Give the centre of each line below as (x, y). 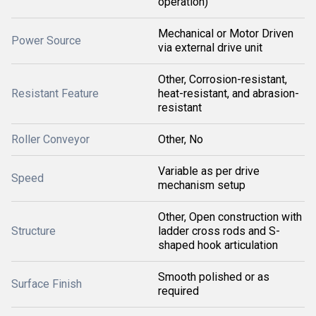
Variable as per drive (209, 171)
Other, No (181, 139)
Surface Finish (47, 284)
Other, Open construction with (230, 217)
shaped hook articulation (218, 245)
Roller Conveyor (50, 139)
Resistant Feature (55, 93)
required (178, 291)
